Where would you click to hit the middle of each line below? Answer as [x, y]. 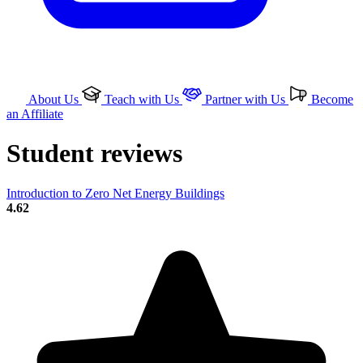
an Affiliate [35, 114]
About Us [54, 99]
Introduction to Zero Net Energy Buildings [115, 193]
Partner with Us [245, 99]
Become [331, 99]
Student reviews [94, 154]
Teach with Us [142, 99]
